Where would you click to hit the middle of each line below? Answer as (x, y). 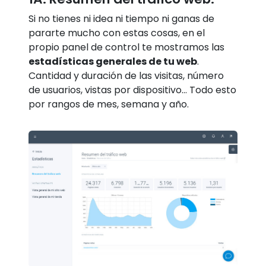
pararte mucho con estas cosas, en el (117, 33)
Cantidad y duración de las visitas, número (126, 75)
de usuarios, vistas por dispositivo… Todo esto (132, 90)
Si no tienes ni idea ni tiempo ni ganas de (121, 18)
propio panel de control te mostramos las (126, 47)
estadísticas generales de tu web (113, 61)
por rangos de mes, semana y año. (109, 104)
